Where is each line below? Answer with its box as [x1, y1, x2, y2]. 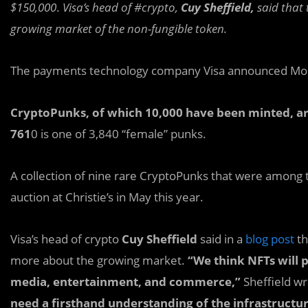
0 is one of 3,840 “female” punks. [31, 125, 206, 142]
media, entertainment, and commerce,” [10, 273, 241, 289]
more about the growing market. [10, 252, 188, 268]
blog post [245, 230, 294, 247]
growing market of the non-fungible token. [10, 20, 227, 36]
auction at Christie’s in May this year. [10, 188, 203, 205]
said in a [197, 230, 245, 247]
